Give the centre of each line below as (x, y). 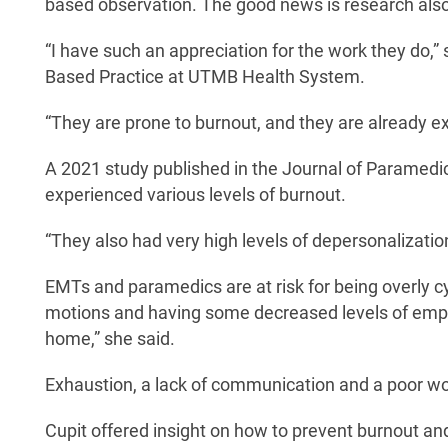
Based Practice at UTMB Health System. (205, 76)
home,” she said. (110, 338)
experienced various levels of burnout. (195, 194)
